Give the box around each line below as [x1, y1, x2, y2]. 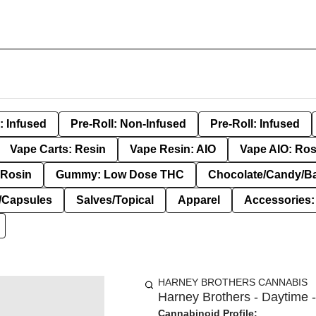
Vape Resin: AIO [130, 143, 216, 155]
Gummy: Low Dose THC [56, 169, 184, 181]
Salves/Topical [76, 194, 154, 206]
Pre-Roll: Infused [210, 118, 300, 130]
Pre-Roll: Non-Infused [71, 118, 186, 130]
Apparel [178, 194, 220, 206]
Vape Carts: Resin [10, 143, 106, 155]
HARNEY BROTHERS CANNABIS [158, 276, 308, 288]
